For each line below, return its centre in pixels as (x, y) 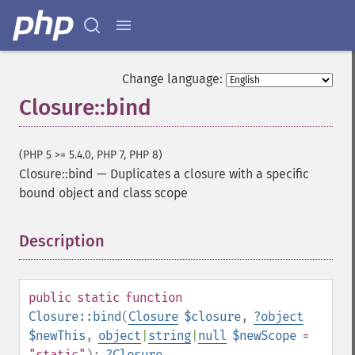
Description (62, 241)
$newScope (264, 336)
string (170, 336)
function (154, 298)
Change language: (172, 79)
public (50, 298)
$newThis (57, 336)
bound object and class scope (103, 193)
